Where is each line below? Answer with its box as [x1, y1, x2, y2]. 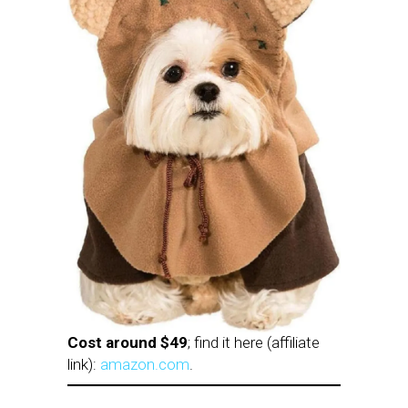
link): [67, 355, 100, 374]
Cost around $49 [67, 333, 188, 352]
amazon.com [100, 355, 189, 374]
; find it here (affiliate [188, 333, 320, 352]
